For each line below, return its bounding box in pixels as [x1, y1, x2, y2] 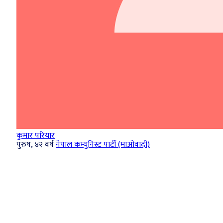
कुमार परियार [16, 128, 55, 142]
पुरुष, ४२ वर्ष [16, 137, 54, 151]
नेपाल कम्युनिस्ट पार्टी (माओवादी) [56, 137, 150, 151]
